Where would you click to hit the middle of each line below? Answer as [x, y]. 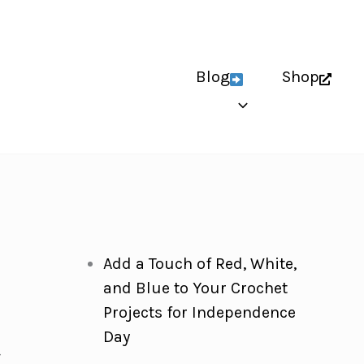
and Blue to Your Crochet [195, 288]
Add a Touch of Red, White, [199, 264]
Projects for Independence [199, 312]
